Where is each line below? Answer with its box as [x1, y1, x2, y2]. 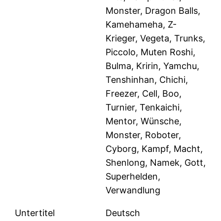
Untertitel [15, 208, 55, 219]
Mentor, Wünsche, [106, 116, 182, 127]
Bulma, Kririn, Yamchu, [106, 61, 200, 72]
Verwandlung [106, 185, 161, 196]
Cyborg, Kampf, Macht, [106, 144, 203, 154]
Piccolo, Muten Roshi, [106, 47, 196, 58]
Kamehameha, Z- [106, 19, 177, 30]
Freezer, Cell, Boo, [106, 88, 182, 99]
